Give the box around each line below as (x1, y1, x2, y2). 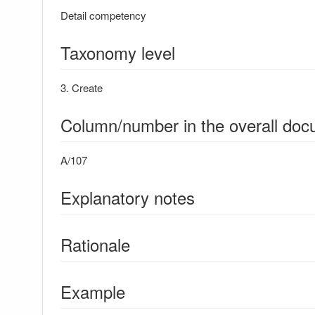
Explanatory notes (60, 185, 195, 210)
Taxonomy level (60, 40, 175, 65)
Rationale (60, 232, 130, 257)
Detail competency (60, 8, 146, 22)
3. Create (60, 80, 103, 95)
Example (60, 279, 125, 304)
